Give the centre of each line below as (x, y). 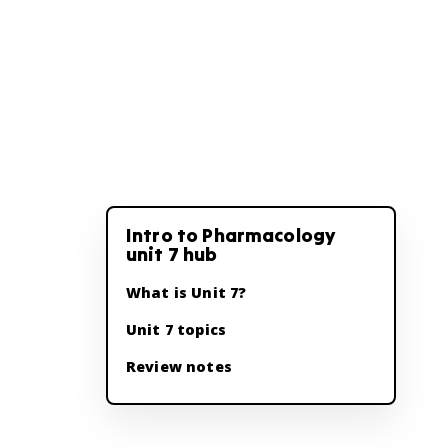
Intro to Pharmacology (231, 235)
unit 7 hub (172, 254)
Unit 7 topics (176, 329)
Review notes (179, 366)
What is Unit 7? (186, 292)
